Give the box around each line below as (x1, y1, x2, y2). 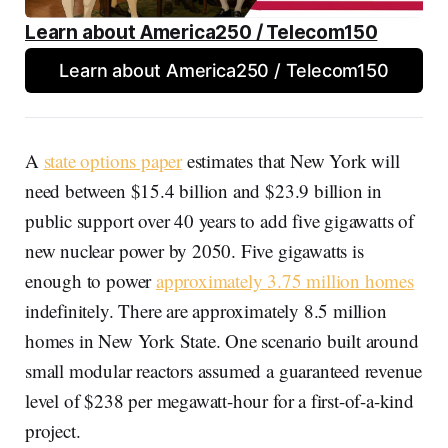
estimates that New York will (182, 147, 400, 173)
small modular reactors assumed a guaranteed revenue (25, 357, 423, 383)
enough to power (25, 267, 156, 293)
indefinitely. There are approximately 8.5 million (25, 297, 387, 323)
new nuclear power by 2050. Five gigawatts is (25, 237, 364, 263)
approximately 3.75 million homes (155, 267, 414, 293)
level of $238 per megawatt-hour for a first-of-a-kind (25, 387, 414, 413)
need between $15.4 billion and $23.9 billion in (25, 177, 383, 203)
